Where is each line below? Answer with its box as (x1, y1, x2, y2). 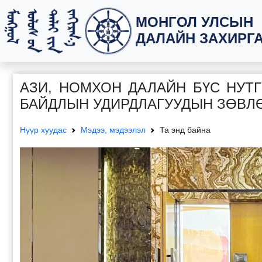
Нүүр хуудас (20, 125, 67, 135)
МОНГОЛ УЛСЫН (136, 14, 253, 30)
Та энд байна (160, 125, 211, 135)
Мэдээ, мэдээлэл (81, 125, 146, 135)
